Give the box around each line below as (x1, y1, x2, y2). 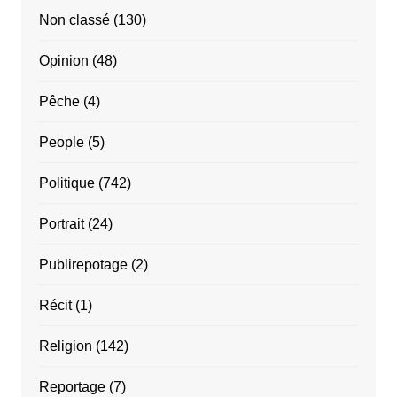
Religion (38, 338, 92, 354)
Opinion (38, 52, 89, 68)
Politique (38, 175, 95, 191)
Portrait (38, 215, 84, 231)
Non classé (38, 12, 110, 27)
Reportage (38, 378, 105, 394)
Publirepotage (38, 256, 128, 272)
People (38, 134, 84, 150)
